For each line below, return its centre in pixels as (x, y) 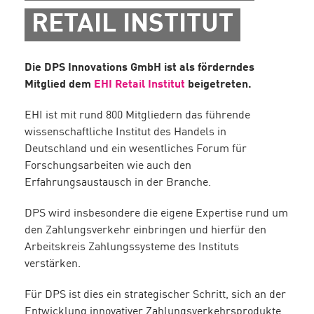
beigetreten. (218, 85)
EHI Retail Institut (139, 85)
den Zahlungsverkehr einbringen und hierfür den (145, 231)
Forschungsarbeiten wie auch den (108, 166)
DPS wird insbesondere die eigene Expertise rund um (156, 214)
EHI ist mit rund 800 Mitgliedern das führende (137, 116)
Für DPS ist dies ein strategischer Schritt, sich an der (155, 295)
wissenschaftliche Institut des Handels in (125, 133)
